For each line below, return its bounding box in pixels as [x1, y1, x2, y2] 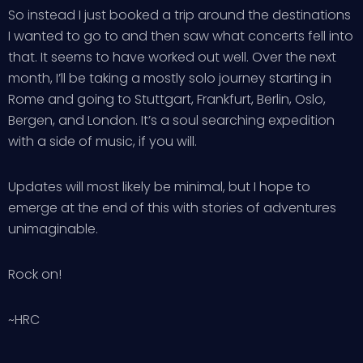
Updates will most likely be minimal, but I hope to [8, 177, 310, 196]
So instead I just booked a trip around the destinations [8, 6, 351, 24]
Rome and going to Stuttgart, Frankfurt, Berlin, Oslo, [8, 90, 326, 109]
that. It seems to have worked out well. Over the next [8, 48, 336, 66]
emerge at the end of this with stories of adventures [8, 199, 336, 217]
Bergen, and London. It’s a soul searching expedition [8, 111, 335, 130]
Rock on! [8, 265, 62, 284]
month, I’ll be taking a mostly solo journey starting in [8, 69, 331, 88]
